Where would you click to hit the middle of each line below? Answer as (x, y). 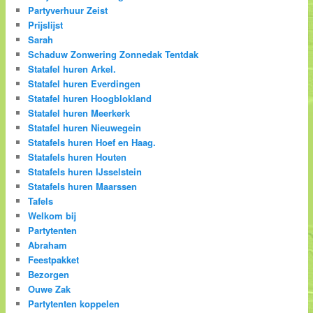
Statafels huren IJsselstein (85, 172)
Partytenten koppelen (74, 304)
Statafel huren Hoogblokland (90, 99)
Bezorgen (49, 275)
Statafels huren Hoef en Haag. (92, 143)
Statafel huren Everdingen (85, 84)
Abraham (48, 245)
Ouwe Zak (50, 289)
